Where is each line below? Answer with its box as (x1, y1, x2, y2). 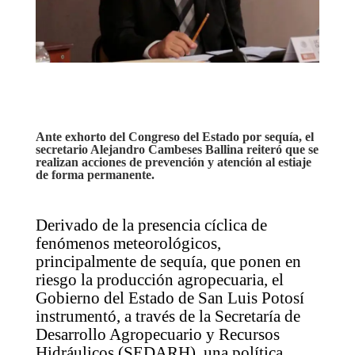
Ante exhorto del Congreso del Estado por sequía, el (35, 129, 314, 143)
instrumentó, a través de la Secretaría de (35, 306, 300, 326)
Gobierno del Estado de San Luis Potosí (35, 288, 304, 307)
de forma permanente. (35, 167, 155, 181)
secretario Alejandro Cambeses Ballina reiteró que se (35, 142, 319, 156)
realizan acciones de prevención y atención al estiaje (35, 155, 311, 169)
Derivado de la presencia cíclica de (35, 215, 267, 235)
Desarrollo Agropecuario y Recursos (35, 324, 280, 344)
